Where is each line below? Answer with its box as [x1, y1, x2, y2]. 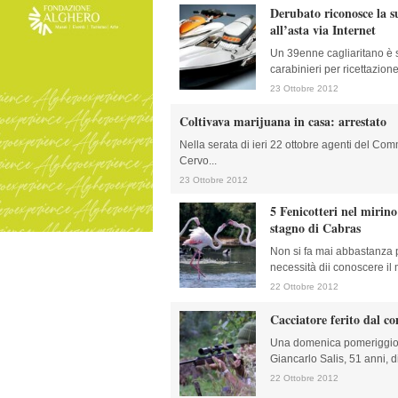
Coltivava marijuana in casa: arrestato [179, 112, 386, 131]
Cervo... [179, 155, 217, 167]
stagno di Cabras [270, 219, 361, 237]
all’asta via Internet [270, 20, 376, 39]
